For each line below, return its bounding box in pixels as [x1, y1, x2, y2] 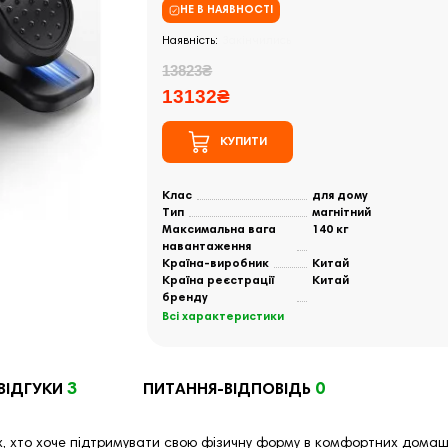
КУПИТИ [220, 135, 268, 148]
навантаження [162, 241, 252, 253]
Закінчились [223, 35, 292, 47]
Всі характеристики [162, 311, 285, 323]
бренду [162, 292, 209, 304]
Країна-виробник [162, 258, 270, 270]
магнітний [311, 207, 371, 219]
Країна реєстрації [162, 275, 275, 287]
